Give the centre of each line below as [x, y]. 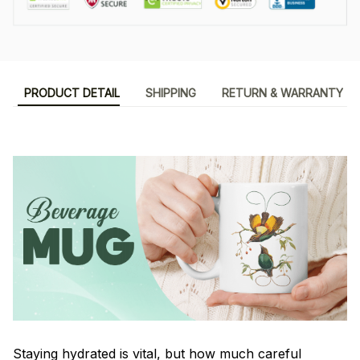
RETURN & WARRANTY [282, 93]
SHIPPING [170, 93]
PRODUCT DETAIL [72, 93]
